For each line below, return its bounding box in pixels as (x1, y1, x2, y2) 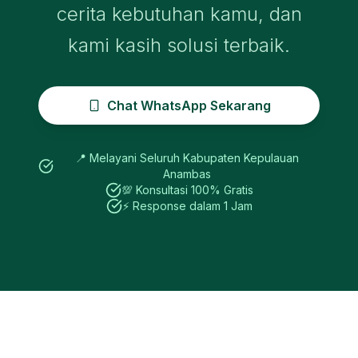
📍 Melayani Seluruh (74, 151, 183, 165)
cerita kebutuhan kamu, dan (56, 2, 302, 26)
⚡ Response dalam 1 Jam (121, 199, 253, 213)
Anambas (162, 167, 211, 181)
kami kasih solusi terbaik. (68, 34, 290, 57)
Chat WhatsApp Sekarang (106, 97, 271, 113)
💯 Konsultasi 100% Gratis (121, 183, 253, 197)
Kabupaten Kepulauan (182, 151, 299, 165)
